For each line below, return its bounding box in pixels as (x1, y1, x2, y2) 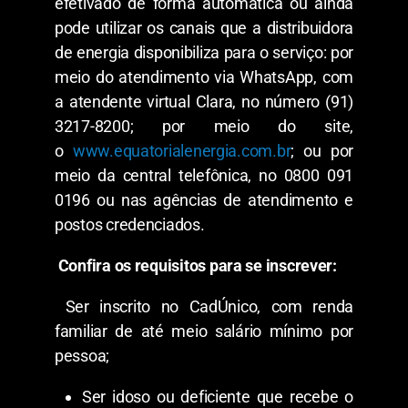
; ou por (291, 140, 353, 160)
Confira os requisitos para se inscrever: (57, 255, 337, 275)
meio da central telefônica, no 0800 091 (55, 165, 353, 185)
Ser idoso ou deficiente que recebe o (82, 386, 353, 406)
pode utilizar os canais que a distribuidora (55, 17, 353, 37)
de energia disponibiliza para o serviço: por (55, 42, 353, 62)
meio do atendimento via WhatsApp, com (55, 66, 353, 87)
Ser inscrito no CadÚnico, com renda (65, 296, 353, 316)
